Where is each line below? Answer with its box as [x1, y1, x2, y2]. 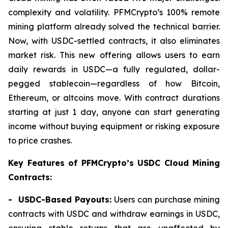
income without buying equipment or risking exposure [8, 121, 220, 132]
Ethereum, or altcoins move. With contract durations [8, 93, 220, 103]
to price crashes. [8, 135, 72, 146]
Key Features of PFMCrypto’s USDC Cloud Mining [8, 158, 220, 168]
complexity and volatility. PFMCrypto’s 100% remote [8, 7, 220, 18]
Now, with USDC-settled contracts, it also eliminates [8, 36, 220, 46]
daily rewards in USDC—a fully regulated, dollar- [8, 64, 220, 75]
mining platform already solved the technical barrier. [8, 21, 220, 32]
